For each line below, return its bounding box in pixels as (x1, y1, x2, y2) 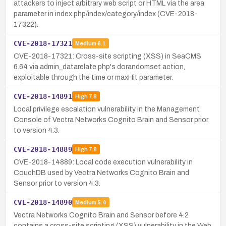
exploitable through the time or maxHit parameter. (14, 73, 173, 81)
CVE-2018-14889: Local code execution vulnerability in (14, 158, 193, 166)
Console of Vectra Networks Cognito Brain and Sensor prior (14, 116, 208, 124)
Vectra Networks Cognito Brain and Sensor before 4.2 (14, 211, 189, 219)
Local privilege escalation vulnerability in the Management (14, 105, 200, 113)
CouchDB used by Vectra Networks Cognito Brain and (14, 168, 189, 177)
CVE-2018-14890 (14, 198, 72, 206)
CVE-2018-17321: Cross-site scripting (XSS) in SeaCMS (14, 52, 201, 60)
